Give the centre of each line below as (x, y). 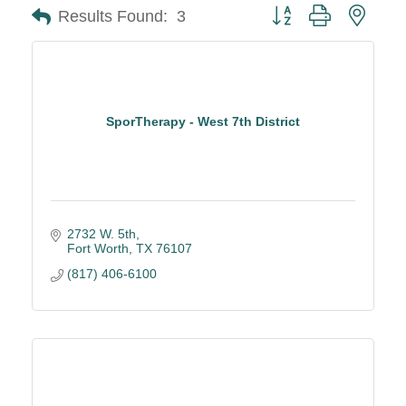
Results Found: (113, 16)
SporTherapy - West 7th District (203, 121)
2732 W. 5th (101, 234)
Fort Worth (97, 248)
